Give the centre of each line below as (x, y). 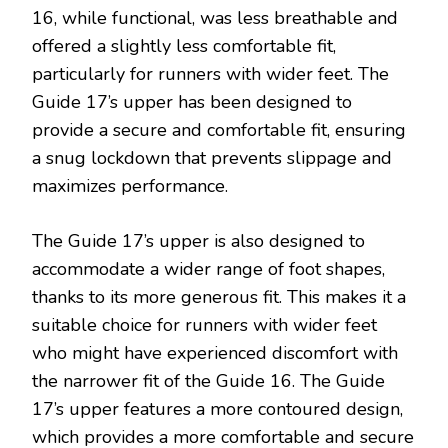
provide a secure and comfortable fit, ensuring (219, 130)
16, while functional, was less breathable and (215, 18)
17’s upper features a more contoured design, (217, 409)
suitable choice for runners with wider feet (204, 325)
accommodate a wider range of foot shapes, (208, 269)
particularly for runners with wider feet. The (210, 74)
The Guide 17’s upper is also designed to (198, 241)
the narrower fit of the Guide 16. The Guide (208, 381)
